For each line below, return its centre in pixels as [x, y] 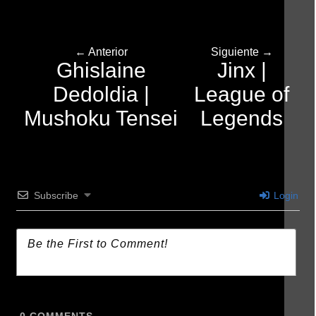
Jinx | [242, 70]
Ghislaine [101, 70]
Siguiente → [242, 52]
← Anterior [101, 52]
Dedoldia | [101, 94]
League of [242, 94]
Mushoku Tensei [101, 118]
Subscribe [56, 195]
